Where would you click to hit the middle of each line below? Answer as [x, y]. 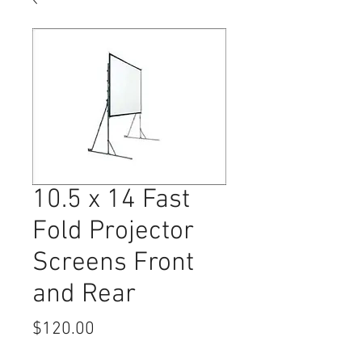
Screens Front [113, 263]
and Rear [84, 295]
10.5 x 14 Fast [111, 200]
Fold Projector [113, 232]
